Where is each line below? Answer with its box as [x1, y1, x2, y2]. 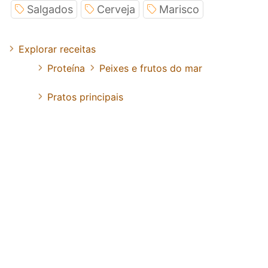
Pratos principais [47, 90, 123, 103]
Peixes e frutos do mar [99, 62, 202, 74]
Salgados [27, 2, 73, 16]
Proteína [47, 62, 85, 74]
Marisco [159, 2, 199, 16]
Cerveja [97, 2, 135, 16]
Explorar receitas [19, 42, 96, 55]
